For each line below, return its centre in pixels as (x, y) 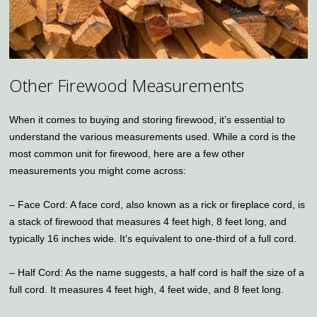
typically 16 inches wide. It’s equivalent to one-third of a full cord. (153, 238)
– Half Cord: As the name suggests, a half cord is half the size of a (157, 272)
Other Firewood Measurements (127, 85)
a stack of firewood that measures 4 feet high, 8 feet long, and (148, 221)
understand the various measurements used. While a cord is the (153, 136)
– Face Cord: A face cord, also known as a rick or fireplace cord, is (157, 204)
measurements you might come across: (98, 170)
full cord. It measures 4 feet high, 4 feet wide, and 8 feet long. (147, 289)
